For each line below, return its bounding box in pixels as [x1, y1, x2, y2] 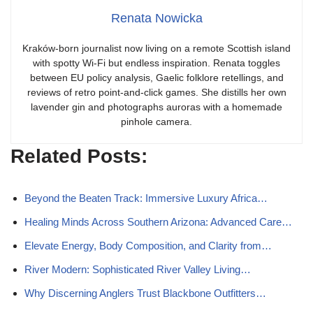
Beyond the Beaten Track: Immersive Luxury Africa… [24, 192, 268, 204]
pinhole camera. [121, 116, 192, 127]
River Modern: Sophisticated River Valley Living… [24, 263, 251, 275]
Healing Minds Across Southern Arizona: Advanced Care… [24, 216, 292, 228]
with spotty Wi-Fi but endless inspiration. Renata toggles [33, 57, 280, 68]
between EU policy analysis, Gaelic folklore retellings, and [29, 72, 284, 83]
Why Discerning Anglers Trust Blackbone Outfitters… [24, 287, 266, 299]
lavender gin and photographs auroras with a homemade [31, 101, 282, 112]
